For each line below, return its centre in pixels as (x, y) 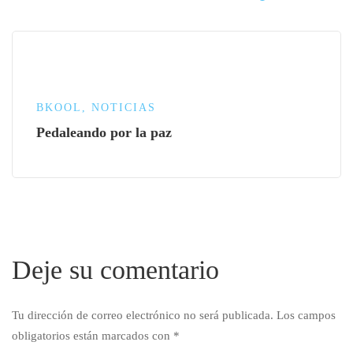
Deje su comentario (115, 270)
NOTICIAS (124, 108)
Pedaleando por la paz (104, 132)
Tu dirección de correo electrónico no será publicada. (143, 315)
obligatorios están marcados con (93, 336)
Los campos (306, 315)
